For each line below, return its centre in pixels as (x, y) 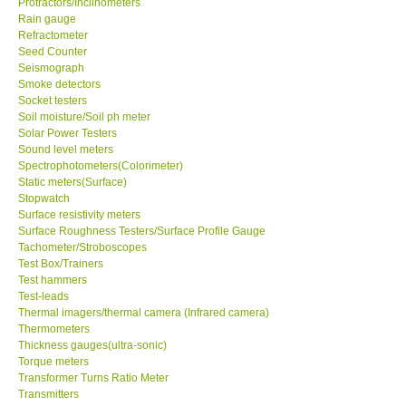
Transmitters (48, 394)
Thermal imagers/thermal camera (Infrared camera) (144, 312)
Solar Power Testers (68, 133)
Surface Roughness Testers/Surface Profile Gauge (142, 231)
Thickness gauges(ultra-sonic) (92, 345)
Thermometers (54, 329)
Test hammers (53, 280)
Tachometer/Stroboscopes (82, 247)
